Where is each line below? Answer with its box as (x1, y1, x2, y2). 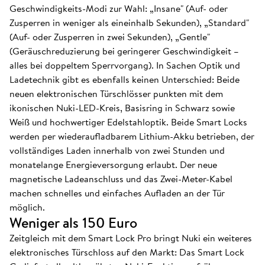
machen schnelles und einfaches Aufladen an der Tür (9, 186, 225, 200)
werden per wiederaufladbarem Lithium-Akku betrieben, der (9, 129, 254, 143)
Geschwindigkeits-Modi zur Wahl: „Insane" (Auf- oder (9, 1, 228, 15)
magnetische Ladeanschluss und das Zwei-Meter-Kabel (9, 172, 232, 186)
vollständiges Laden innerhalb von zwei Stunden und (9, 143, 225, 157)
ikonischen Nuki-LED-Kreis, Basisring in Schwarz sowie (9, 101, 235, 115)
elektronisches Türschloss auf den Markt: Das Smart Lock (9, 245, 244, 259)
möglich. (9, 200, 45, 214)
